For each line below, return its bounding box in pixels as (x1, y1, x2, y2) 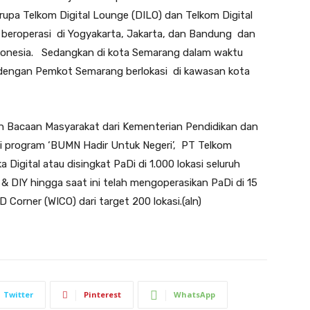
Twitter (3, 289, 33, 300)
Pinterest (84, 289, 121, 300)
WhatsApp (174, 289, 215, 300)
